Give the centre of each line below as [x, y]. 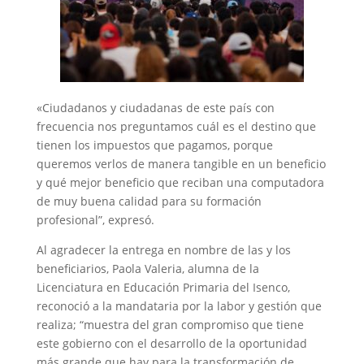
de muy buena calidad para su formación [149, 201]
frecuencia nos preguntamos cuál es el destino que [176, 126]
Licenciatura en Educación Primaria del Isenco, [163, 287]
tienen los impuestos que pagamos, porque [154, 145]
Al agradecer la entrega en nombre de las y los [163, 249]
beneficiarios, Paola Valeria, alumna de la [147, 268]
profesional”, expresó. [95, 219]
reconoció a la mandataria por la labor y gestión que [179, 305]
